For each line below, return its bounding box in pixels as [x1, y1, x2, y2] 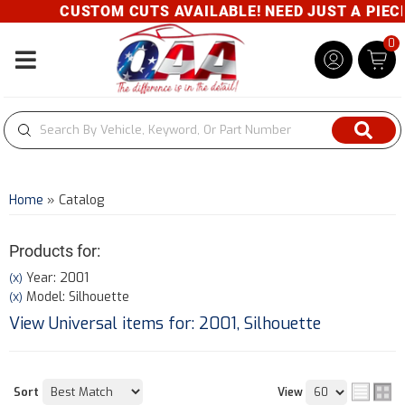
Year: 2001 [23, 269, 89, 287]
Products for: [9, 241, 100, 260]
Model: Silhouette [23, 288, 129, 306]
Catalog [59, 192, 104, 209]
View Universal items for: [9, 313, 199, 334]
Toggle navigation [25, 63, 98, 76]
